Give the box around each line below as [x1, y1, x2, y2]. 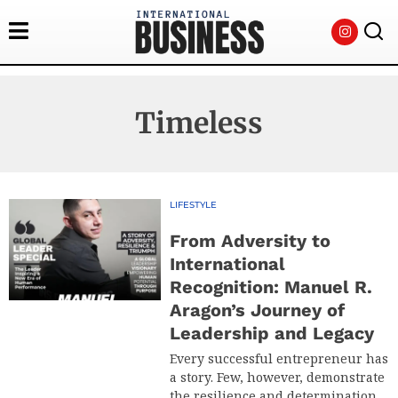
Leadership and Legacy [170, 322, 375, 344]
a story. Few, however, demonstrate [170, 368, 386, 386]
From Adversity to [170, 229, 331, 251]
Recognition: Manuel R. [170, 275, 373, 298]
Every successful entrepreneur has [170, 349, 389, 367]
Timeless [135, 105, 263, 141]
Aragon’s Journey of [170, 298, 346, 321]
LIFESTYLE [170, 198, 218, 211]
